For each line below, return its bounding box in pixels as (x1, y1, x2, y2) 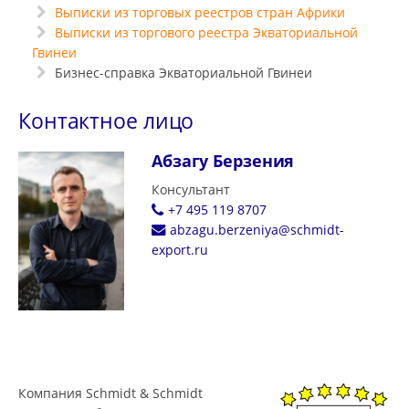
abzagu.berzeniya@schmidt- (169, 221, 344, 238)
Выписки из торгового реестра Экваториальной (54, 24, 358, 41)
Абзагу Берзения (151, 150, 295, 172)
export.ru (151, 241, 208, 258)
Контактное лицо (18, 106, 194, 135)
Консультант (151, 181, 230, 198)
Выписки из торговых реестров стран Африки (54, 4, 345, 21)
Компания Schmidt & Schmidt (18, 383, 203, 402)
